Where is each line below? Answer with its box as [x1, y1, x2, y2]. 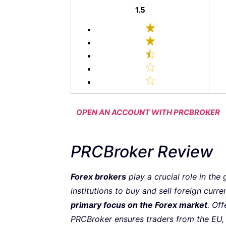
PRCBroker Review [71, 142, 213, 161]
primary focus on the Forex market [71, 200, 207, 210]
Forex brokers [71, 172, 126, 182]
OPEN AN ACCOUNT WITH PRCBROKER [76, 107, 220, 117]
